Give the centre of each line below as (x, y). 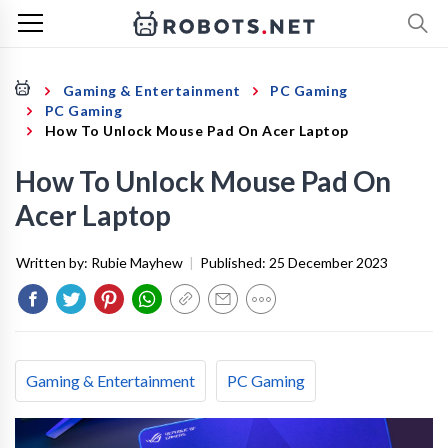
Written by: (53, 262)
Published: (234, 262)
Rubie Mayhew (137, 262)
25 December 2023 (328, 262)
